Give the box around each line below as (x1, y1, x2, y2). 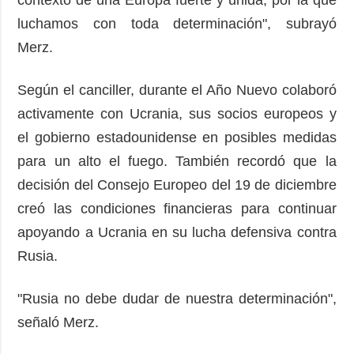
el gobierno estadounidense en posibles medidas (17, 129, 337, 145)
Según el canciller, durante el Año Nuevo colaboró (17, 81, 337, 98)
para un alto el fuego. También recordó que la (17, 153, 337, 169)
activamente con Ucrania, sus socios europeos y (17, 105, 337, 122)
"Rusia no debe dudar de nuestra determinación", (17, 290, 337, 307)
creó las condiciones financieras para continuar (17, 200, 337, 217)
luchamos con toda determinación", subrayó (17, 15, 337, 32)
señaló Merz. (17, 314, 107, 330)
